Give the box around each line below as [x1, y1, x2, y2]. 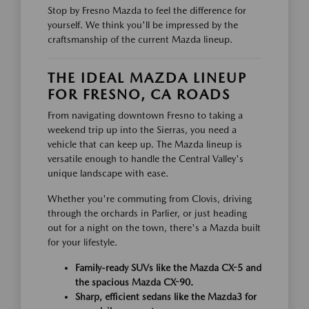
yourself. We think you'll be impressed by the [48, 19, 238, 30]
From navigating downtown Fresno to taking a [48, 109, 243, 121]
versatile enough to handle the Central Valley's [48, 152, 243, 164]
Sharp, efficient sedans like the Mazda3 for [75, 290, 257, 302]
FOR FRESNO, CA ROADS [48, 86, 230, 103]
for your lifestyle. [48, 236, 117, 248]
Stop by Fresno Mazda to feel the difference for [48, 4, 246, 16]
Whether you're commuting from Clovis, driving [48, 192, 252, 204]
